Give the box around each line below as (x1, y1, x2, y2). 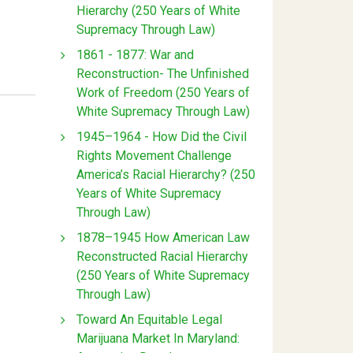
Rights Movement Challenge (76, 147, 232, 163)
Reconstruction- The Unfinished (76, 65, 249, 81)
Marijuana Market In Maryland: (76, 330, 240, 346)
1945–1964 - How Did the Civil (76, 128, 247, 144)
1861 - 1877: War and (76, 46, 194, 62)
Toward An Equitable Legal (76, 311, 222, 327)
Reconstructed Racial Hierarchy (76, 248, 248, 264)
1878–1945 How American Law (76, 229, 250, 245)
